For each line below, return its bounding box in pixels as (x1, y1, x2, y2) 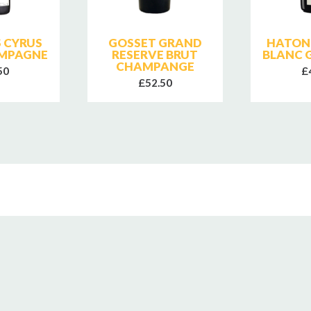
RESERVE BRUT (112, 47, 199, 62)
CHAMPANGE (115, 58, 194, 74)
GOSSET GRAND (108, 35, 202, 50)
